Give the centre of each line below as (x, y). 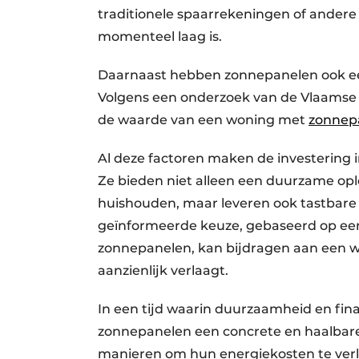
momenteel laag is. (160, 36)
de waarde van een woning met (203, 119)
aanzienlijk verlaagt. (163, 270)
